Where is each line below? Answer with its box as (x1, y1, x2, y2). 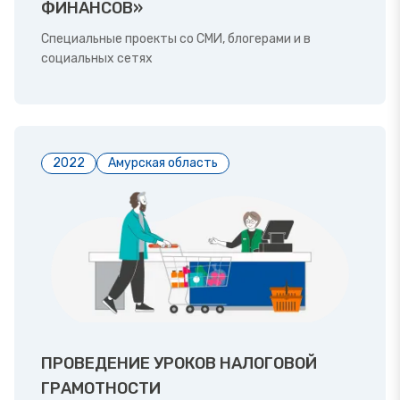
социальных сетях (41, 51, 153, 67)
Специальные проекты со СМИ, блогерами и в (41, 31, 311, 47)
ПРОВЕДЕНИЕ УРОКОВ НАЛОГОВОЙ (41, 353, 317, 373)
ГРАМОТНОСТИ (41, 378, 161, 398)
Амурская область (108, 155, 218, 171)
